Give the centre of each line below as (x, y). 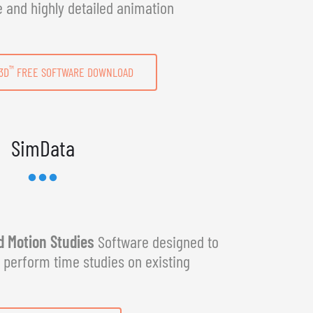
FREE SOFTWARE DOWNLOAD (73, 72)
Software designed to (156, 241)
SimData (43, 147)
